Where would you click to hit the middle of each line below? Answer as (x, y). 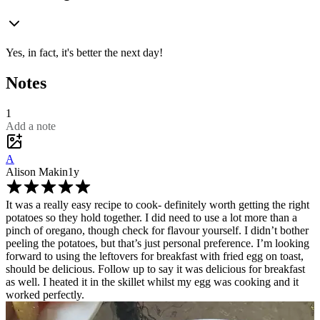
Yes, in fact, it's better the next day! (84, 53)
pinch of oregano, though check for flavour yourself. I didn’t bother (157, 230)
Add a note (31, 126)
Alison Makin (37, 171)
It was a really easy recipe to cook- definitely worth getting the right (157, 204)
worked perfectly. (45, 294)
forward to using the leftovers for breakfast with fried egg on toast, (155, 256)
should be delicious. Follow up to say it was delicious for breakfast (155, 269)
